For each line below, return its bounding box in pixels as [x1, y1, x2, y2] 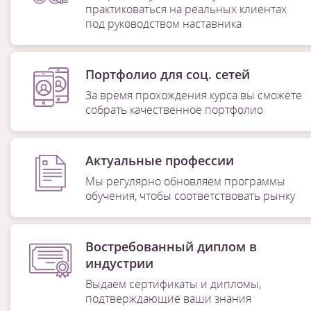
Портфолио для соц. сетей [85, 66, 250, 83]
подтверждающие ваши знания [85, 291, 251, 306]
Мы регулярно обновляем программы [85, 174, 285, 189]
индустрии [85, 255, 153, 271]
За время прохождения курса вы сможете [85, 87, 302, 103]
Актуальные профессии [85, 152, 234, 169]
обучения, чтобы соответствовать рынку [85, 188, 295, 203]
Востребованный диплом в [85, 238, 257, 255]
